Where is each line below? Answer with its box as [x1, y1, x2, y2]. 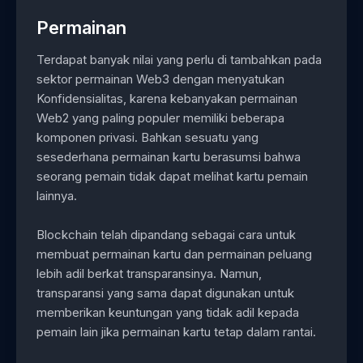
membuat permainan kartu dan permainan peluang [36, 246, 312, 262]
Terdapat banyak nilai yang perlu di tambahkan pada [36, 51, 322, 67]
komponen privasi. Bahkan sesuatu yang [36, 129, 258, 145]
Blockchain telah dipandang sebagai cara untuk [36, 226, 296, 242]
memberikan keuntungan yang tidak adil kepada [36, 304, 299, 320]
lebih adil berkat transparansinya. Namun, [36, 265, 262, 281]
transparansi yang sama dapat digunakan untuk [36, 284, 294, 301]
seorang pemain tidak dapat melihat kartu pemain [36, 168, 308, 184]
